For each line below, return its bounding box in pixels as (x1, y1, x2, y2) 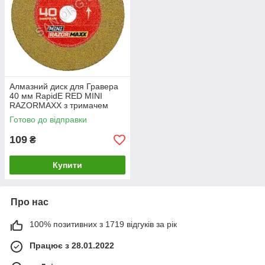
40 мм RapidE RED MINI (9, 91, 102, 101)
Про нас (11, 197, 49, 208)
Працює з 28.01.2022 (30, 241, 114, 251)
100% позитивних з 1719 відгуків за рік (30, 219, 177, 230)
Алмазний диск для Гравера (9, 82, 118, 92)
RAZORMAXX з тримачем (9, 101, 108, 111)
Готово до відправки (9, 115, 87, 125)
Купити (53, 160, 82, 170)
